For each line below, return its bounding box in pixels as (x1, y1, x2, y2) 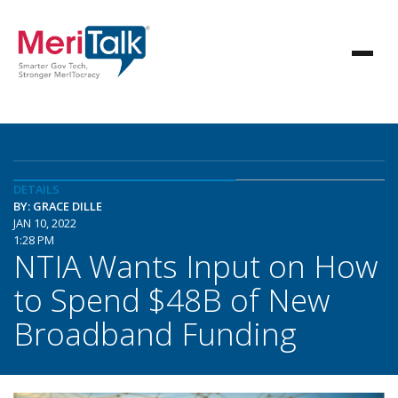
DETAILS (13, 181, 60, 197)
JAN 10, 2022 (13, 215, 76, 231)
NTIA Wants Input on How (13, 244, 378, 287)
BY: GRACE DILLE (13, 198, 102, 214)
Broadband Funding (13, 312, 297, 354)
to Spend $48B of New (13, 278, 330, 321)
